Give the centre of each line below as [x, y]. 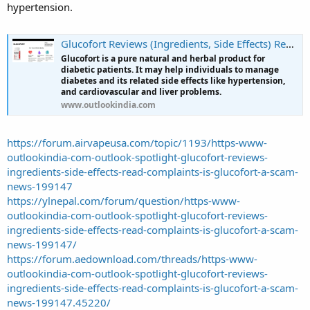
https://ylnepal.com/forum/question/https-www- [124, 200]
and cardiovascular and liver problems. [141, 92]
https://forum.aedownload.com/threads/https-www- [132, 258]
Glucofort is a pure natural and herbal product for [163, 59]
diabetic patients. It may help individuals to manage [170, 70]
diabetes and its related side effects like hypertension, [173, 81]
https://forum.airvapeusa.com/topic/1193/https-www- [137, 142]
